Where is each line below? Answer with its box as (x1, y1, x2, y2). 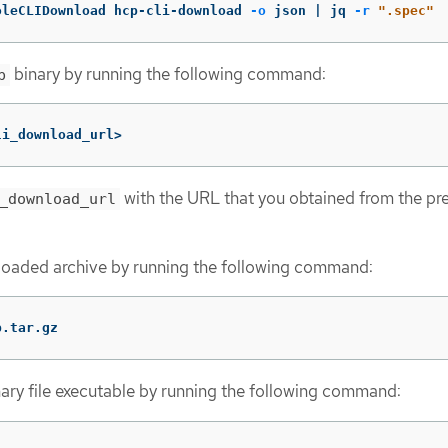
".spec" (378, 2, 434, 18)
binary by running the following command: (10, 62, 326, 85)
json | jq (266, 2, 354, 18)
